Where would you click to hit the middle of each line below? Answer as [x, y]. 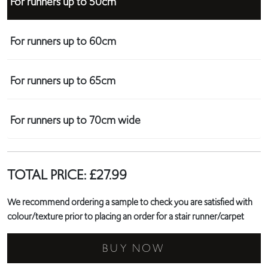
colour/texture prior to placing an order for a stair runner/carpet [126, 217]
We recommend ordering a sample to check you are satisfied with [130, 202]
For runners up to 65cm [63, 81]
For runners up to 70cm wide [75, 121]
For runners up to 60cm [63, 42]
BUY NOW [134, 249]
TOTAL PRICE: [48, 175]
